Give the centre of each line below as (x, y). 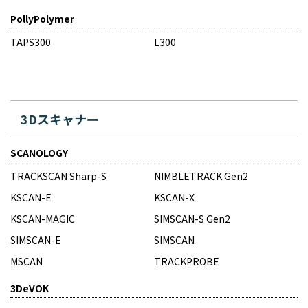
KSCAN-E (31, 197)
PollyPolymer (42, 18)
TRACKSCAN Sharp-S (58, 176)
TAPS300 (31, 42)
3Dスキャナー (60, 119)
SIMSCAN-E (36, 240)
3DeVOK (30, 288)
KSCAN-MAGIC (43, 218)
